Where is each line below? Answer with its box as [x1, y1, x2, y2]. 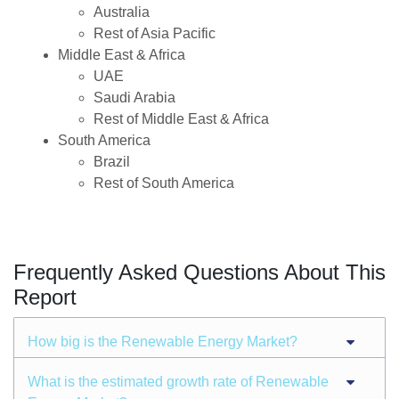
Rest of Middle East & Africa [94, 111, 269, 127]
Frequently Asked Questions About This [13, 260, 386, 285]
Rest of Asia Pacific [94, 26, 216, 42]
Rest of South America [94, 175, 234, 191]
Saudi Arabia [94, 90, 175, 106]
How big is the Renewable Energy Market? [28, 334, 297, 350]
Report [13, 285, 77, 310]
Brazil [94, 154, 130, 170]
